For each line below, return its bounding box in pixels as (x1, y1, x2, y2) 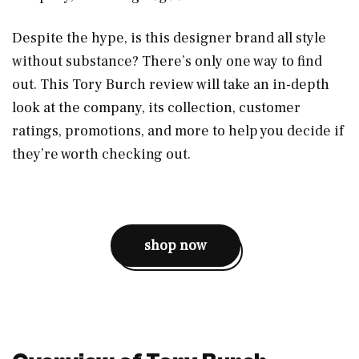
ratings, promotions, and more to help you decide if (12, 121, 344, 140)
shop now (144, 236, 207, 255)
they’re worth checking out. (12, 144, 194, 163)
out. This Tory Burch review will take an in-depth (12, 75, 329, 94)
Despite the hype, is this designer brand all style (12, 28, 326, 47)
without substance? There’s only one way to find (12, 51, 322, 71)
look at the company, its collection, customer (12, 98, 301, 117)
